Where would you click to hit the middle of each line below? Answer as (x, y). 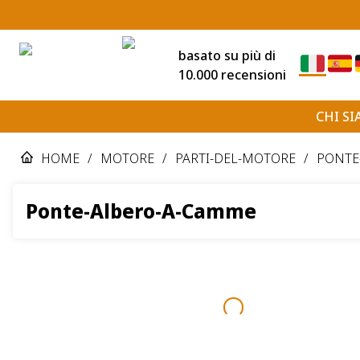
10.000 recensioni (232, 74)
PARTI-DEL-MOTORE (235, 158)
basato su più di (227, 55)
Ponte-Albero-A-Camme (141, 211)
